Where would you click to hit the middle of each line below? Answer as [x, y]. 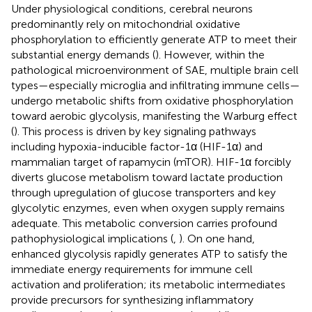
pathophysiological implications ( [92, 238]
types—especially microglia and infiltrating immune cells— [156, 85]
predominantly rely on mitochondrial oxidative [126, 24]
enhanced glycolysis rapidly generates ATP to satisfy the [149, 253]
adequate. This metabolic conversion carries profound [144, 223]
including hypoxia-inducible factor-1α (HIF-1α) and [137, 146]
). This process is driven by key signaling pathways [135, 131]
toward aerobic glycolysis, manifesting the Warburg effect [154, 116]
